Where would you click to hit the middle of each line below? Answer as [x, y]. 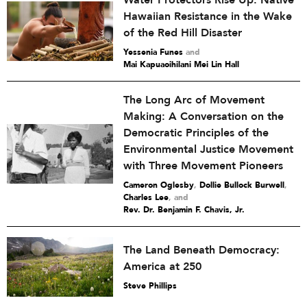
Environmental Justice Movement [208, 149]
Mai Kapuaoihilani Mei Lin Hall [181, 64]
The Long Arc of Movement [194, 100]
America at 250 [162, 267]
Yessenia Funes [153, 52]
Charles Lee [146, 197]
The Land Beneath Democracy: [201, 250]
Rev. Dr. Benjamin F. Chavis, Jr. [184, 210]
